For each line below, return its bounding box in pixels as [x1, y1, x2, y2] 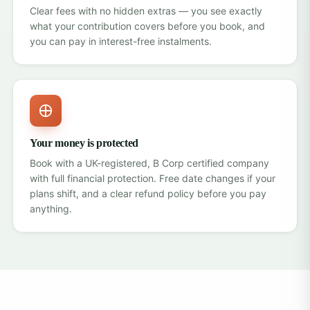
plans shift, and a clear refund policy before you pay [30, 188, 266, 199]
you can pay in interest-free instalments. [30, 35, 212, 47]
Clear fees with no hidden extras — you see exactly [30, 5, 262, 17]
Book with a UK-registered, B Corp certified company [30, 157, 269, 169]
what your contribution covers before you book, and [30, 20, 265, 32]
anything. [30, 203, 72, 215]
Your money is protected [30, 137, 138, 149]
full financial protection [51, 172, 154, 184]
